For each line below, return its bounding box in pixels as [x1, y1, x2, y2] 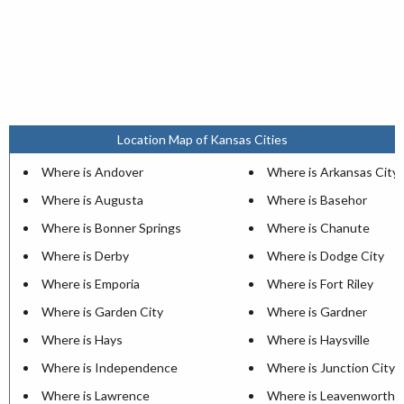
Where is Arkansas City [267, 164, 399, 180]
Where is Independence [41, 360, 178, 376]
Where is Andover [41, 164, 143, 180]
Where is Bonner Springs [41, 220, 181, 236]
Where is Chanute [267, 220, 370, 236]
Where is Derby [41, 248, 129, 264]
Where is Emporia [41, 276, 140, 292]
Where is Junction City [267, 360, 395, 376]
